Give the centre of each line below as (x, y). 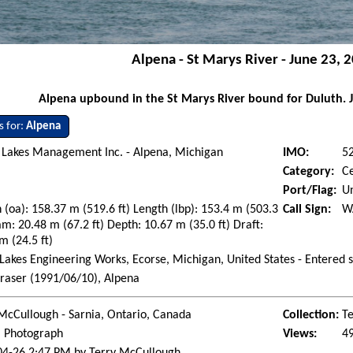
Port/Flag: (310, 190)
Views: (300, 334)
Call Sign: (307, 209)
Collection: (311, 315)
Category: (309, 171)
